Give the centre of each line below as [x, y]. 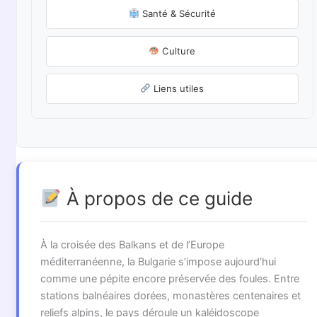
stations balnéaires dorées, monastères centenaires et [170, 296]
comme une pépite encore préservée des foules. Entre [169, 279]
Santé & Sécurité [177, 14]
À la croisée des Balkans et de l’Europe [132, 245]
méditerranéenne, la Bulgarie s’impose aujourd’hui [158, 262]
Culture [178, 51]
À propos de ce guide [157, 199]
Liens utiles [178, 89]
